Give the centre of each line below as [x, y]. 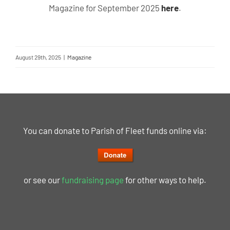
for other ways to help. [165, 180]
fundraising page [93, 180]
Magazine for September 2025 [105, 8]
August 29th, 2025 [38, 57]
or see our [43, 180]
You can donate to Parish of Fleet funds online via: [115, 130]
